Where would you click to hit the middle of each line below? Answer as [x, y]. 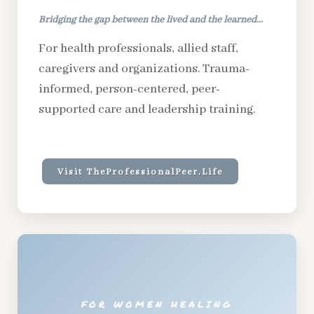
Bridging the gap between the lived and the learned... [151, 20]
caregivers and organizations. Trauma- [144, 69]
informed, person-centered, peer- [129, 89]
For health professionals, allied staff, [138, 48]
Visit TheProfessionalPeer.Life [140, 172]
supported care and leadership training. [147, 109]
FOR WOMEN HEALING [157, 304]
